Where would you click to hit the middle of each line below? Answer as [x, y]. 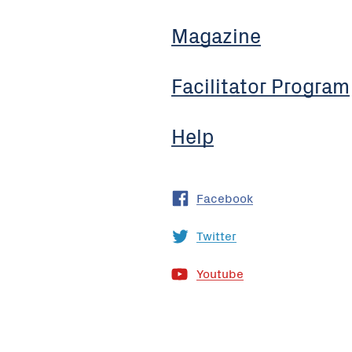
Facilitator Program [260, 84]
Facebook [224, 198]
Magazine [216, 35]
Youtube [220, 273]
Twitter [216, 235]
